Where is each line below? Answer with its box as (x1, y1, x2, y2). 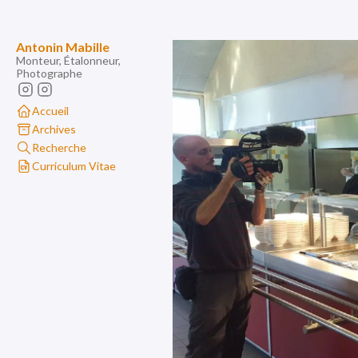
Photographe (16, 66, 82, 80)
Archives (32, 121, 76, 136)
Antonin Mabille (16, 39, 109, 54)
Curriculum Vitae (32, 158, 116, 173)
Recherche (32, 140, 86, 154)
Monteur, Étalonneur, (16, 54, 121, 67)
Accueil (32, 103, 69, 117)
